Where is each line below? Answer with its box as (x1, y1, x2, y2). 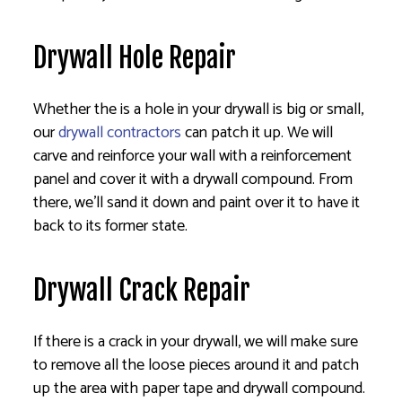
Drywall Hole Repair (33, 41, 237, 75)
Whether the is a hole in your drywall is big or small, (33, 96, 364, 124)
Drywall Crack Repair (33, 274, 251, 308)
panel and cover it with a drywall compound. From (33, 166, 354, 194)
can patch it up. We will (181, 119, 334, 147)
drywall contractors (58, 119, 182, 147)
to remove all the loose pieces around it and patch (33, 352, 360, 380)
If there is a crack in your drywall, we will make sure (33, 328, 359, 356)
